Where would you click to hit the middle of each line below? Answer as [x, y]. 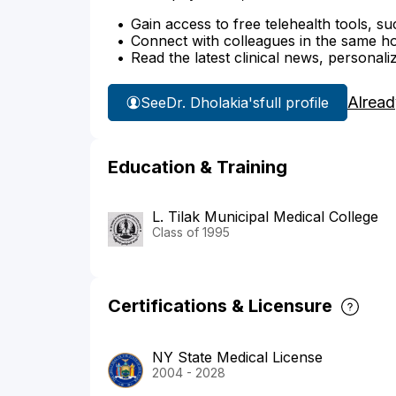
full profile [294, 102]
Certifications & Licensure [220, 305]
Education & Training [198, 168]
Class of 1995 [191, 232]
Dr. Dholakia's [213, 102]
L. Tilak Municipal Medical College [265, 217]
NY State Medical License [237, 358]
